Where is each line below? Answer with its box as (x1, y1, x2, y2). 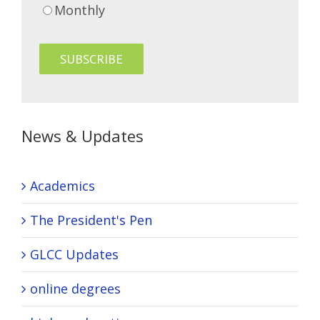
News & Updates (21, 125, 144, 147)
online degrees (30, 279, 121, 297)
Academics (30, 176, 95, 194)
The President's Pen (30, 211, 152, 229)
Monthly (54, 1, 105, 19)
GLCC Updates (30, 245, 119, 263)
